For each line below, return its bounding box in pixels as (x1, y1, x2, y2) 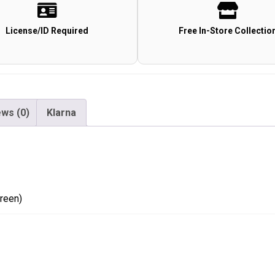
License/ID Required (6, 26, 89, 36)
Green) (122, 29, 155, 42)
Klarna (47, 107, 77, 119)
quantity (122, 46, 159, 58)
